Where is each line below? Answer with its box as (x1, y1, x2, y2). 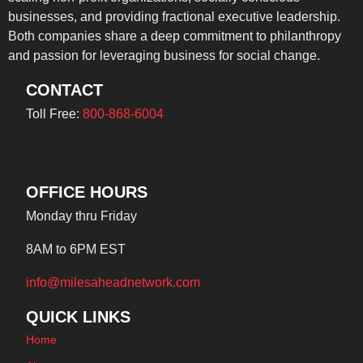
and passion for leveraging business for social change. (8, 49, 320, 63)
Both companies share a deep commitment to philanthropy (8, 29, 341, 44)
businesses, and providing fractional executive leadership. (8, 10, 340, 24)
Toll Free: (25, 107, 83, 122)
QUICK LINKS (25, 308, 130, 327)
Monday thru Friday (25, 209, 137, 224)
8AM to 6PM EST (25, 242, 126, 257)
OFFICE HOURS (25, 183, 147, 202)
